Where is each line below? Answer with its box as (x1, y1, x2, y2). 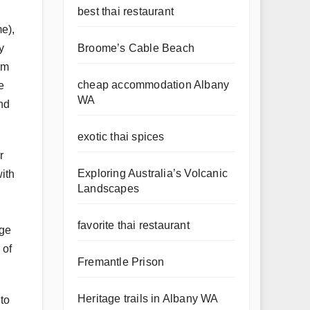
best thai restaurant (77, 6, 174, 17)
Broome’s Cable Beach (77, 42, 194, 54)
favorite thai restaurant (77, 219, 190, 231)
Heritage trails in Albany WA (77, 293, 219, 304)
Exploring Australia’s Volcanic (77, 167, 228, 179)
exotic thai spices (77, 131, 165, 143)
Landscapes (77, 183, 139, 194)
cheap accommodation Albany (77, 79, 230, 91)
